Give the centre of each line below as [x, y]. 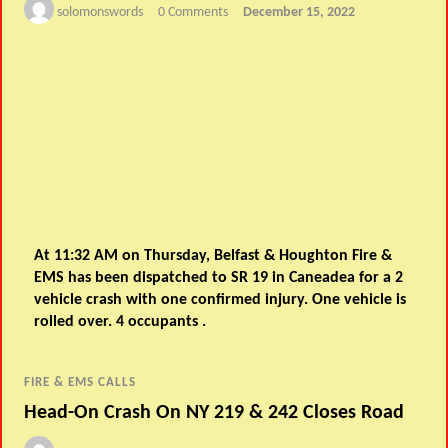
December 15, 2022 [299, 13]
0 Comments [193, 13]
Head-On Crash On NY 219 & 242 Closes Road [214, 413]
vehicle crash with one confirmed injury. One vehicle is [220, 299]
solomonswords [100, 13]
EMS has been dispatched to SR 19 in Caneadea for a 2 [219, 277]
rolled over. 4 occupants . [120, 321]
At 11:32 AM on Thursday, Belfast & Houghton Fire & [213, 255]
